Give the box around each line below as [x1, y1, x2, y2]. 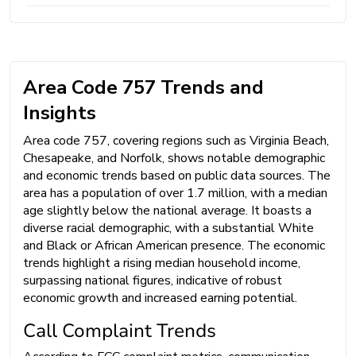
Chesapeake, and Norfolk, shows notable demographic [23, 149, 325, 167]
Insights [23, 99, 96, 126]
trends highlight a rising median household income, [23, 253, 300, 272]
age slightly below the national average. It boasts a [23, 201, 311, 219]
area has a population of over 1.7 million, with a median [23, 184, 327, 202]
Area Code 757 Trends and [23, 74, 264, 100]
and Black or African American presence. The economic [23, 236, 325, 254]
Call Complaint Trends [23, 317, 216, 343]
